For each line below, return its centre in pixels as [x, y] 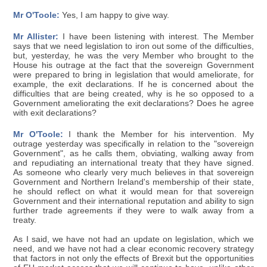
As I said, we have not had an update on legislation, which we [133, 239]
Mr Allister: [36, 36]
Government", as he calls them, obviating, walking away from [133, 153]
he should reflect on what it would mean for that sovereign [133, 191]
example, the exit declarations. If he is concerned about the [133, 84]
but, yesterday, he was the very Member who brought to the [133, 55]
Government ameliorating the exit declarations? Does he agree [133, 103]
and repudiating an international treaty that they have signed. [133, 163]
